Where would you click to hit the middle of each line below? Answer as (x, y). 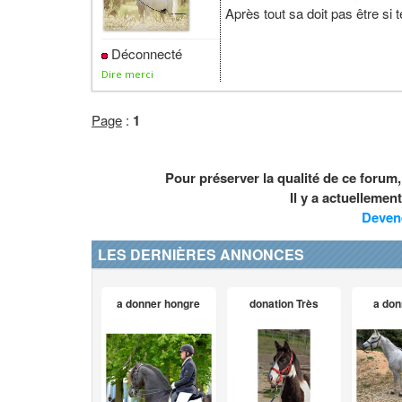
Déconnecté (145, 53)
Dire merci (127, 74)
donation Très (284, 303)
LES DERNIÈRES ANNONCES (201, 254)
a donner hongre (159, 303)
